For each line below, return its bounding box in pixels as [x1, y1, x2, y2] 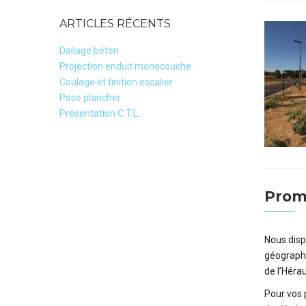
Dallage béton [59, 45, 119, 56]
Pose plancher [59, 92, 121, 103]
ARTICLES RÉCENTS [59, 17, 171, 30]
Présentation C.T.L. [59, 108, 140, 119]
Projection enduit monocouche [59, 61, 191, 72]
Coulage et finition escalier [59, 76, 173, 87]
